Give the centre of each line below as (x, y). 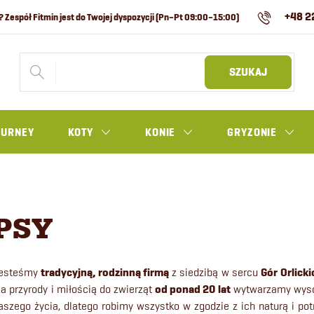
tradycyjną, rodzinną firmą (105, 273)
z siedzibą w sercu (215, 272)
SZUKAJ (248, 72)
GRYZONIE (252, 132)
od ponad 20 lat (191, 289)
